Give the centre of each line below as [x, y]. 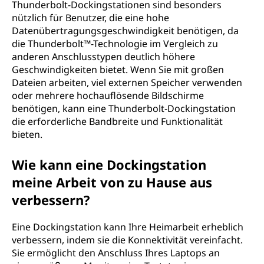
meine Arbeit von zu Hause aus [112, 182]
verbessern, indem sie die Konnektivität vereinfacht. [127, 240]
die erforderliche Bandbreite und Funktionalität [117, 121]
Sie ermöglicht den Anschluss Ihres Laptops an [116, 253]
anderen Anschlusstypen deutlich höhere [103, 57]
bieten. [27, 134]
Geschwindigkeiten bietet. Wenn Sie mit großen [118, 70]
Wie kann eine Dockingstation [109, 164]
